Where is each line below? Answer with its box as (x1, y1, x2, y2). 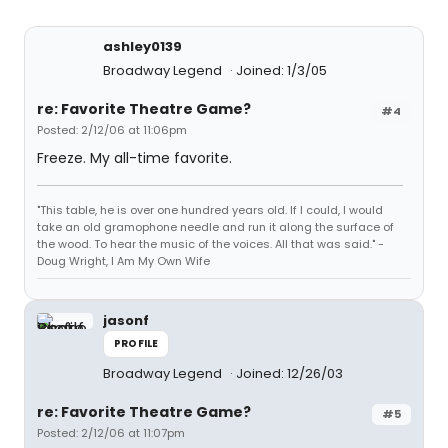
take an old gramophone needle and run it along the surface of (37, 219, 394, 235)
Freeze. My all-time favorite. (37, 148, 232, 168)
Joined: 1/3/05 (236, 61, 327, 80)
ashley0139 (103, 37, 182, 56)
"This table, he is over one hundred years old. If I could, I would (37, 202, 383, 218)
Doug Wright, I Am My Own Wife (37, 253, 210, 269)
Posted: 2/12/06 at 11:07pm (37, 425, 185, 441)
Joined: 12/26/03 (236, 364, 343, 383)
